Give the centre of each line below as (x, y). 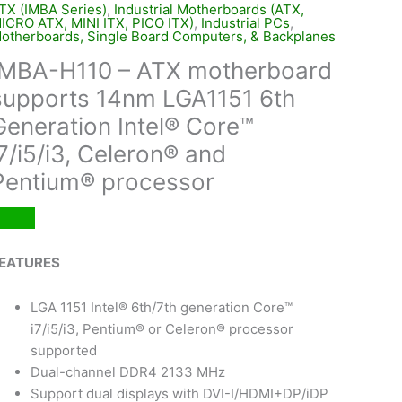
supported (63, 351)
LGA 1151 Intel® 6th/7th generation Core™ (161, 308)
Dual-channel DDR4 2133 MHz (127, 372)
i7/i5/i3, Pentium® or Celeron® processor (162, 329)
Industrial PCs (245, 22)
